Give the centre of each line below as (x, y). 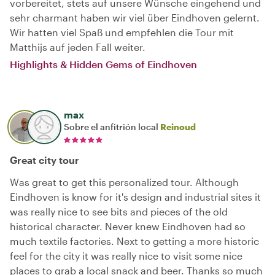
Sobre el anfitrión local (112, 126)
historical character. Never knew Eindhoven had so (128, 226)
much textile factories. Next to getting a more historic (134, 241)
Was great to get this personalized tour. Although (124, 182)
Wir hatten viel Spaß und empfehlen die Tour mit (122, 32)
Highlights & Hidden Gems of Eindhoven (103, 64)
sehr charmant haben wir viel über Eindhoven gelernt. (135, 17)
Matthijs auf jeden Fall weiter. (78, 47)
